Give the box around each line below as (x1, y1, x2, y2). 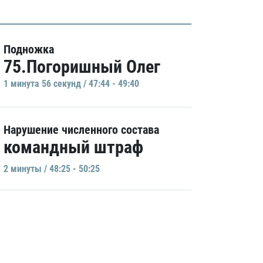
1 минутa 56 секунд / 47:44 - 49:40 (4, 78, 139, 89)
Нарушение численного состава (4, 123, 159, 137)
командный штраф (4, 137, 143, 157)
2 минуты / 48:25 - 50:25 (4, 163, 100, 174)
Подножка (4, 42, 54, 56)
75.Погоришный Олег (4, 56, 160, 77)
